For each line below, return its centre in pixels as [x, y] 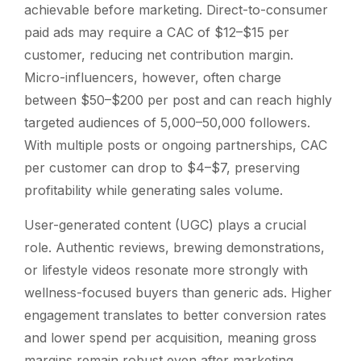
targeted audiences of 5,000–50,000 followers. [167, 122]
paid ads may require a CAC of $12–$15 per [157, 32]
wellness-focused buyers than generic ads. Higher [178, 292]
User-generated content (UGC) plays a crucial [165, 224]
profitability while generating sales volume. [154, 190]
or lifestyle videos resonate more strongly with [166, 270]
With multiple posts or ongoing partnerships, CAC [176, 145]
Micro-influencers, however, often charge [153, 77]
